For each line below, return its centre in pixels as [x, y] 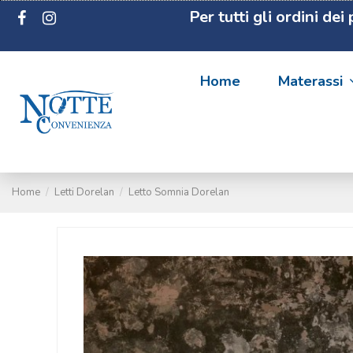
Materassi [312, 81]
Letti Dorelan [84, 192]
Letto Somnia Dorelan [178, 192]
